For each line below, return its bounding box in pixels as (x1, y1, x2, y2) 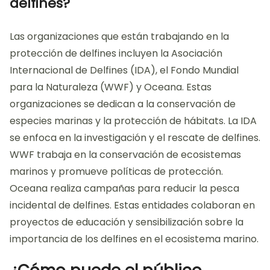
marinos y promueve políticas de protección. (10, 165, 223, 179)
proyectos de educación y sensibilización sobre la (10, 215, 243, 230)
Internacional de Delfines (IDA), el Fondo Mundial (10, 63, 239, 78)
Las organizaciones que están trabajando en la (10, 30, 229, 44)
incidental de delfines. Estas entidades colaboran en (10, 198, 255, 213)
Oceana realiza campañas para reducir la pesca (10, 181, 239, 196)
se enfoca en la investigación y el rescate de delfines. (10, 131, 260, 145)
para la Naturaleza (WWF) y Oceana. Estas (10, 80, 212, 95)
